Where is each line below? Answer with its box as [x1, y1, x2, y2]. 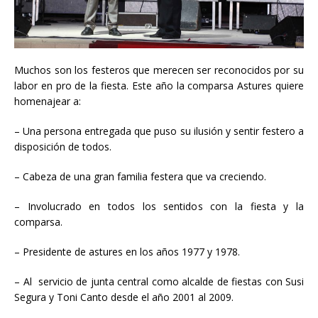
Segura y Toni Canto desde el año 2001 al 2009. [14, 290, 234, 305]
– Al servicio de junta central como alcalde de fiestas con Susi [14, 275, 304, 289]
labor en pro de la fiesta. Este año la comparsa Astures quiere [14, 79, 304, 93]
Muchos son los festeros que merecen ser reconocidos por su [14, 63, 304, 77]
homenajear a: [14, 94, 81, 109]
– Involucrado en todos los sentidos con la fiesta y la [14, 199, 304, 214]
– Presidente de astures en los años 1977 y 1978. [14, 245, 240, 259]
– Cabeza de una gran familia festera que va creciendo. [14, 170, 266, 184]
